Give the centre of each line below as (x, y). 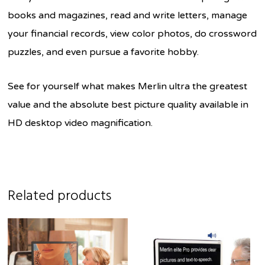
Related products (60, 196)
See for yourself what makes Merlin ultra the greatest (128, 86)
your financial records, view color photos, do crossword (132, 33)
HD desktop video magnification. (80, 123)
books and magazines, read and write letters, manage (128, 15)
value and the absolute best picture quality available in (128, 104)
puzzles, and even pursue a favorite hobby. (104, 52)
